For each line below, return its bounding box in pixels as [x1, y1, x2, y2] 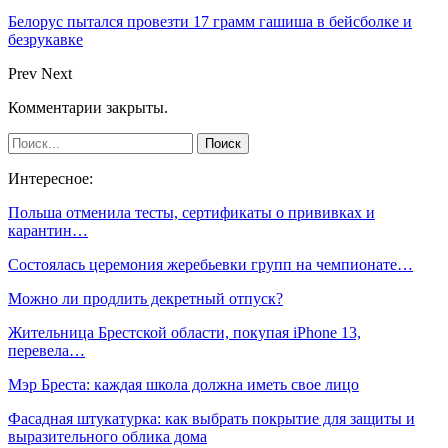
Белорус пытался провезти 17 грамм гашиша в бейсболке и [8, 12, 412, 30]
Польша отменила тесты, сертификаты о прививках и [8, 203, 375, 221]
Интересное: [8, 169, 93, 187]
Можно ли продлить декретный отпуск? [8, 289, 283, 307]
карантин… [8, 221, 88, 239]
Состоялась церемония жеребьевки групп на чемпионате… [8, 255, 413, 273]
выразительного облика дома [8, 427, 207, 445]
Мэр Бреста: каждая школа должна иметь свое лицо [8, 375, 359, 393]
